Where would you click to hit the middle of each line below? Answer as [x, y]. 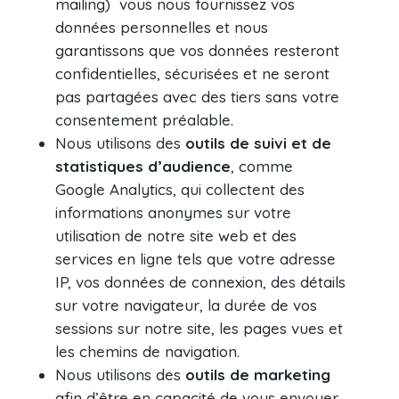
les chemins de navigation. [148, 352]
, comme [262, 167]
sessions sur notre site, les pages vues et [199, 329]
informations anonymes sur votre [174, 213]
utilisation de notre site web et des [176, 236]
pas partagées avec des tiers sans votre [198, 97]
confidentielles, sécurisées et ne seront [193, 74]
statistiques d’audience [143, 167]
